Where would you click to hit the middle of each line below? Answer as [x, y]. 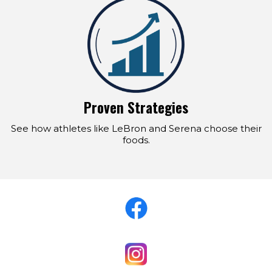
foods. [136, 140]
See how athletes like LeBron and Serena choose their [136, 129]
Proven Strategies [136, 108]
